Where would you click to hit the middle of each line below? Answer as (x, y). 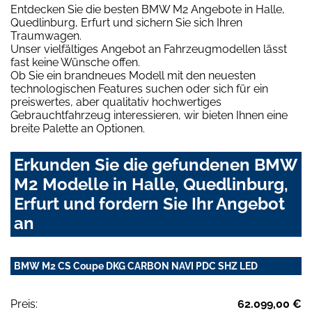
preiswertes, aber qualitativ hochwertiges (116, 102)
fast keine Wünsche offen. (75, 63)
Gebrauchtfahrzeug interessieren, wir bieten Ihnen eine (149, 116)
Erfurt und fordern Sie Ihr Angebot (149, 204)
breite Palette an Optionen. (78, 129)
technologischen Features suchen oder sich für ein (139, 89)
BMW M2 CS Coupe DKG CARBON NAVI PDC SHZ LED (136, 266)
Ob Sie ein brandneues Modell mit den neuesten (133, 76)
